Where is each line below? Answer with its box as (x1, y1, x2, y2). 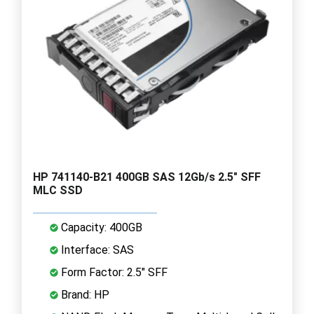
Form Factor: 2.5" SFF (58, 265, 168, 279)
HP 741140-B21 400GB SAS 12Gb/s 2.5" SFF (33, 170, 261, 184)
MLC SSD (33, 183, 83, 197)
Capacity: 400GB (58, 220, 142, 234)
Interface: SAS (58, 243, 134, 257)
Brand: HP (58, 287, 109, 301)
